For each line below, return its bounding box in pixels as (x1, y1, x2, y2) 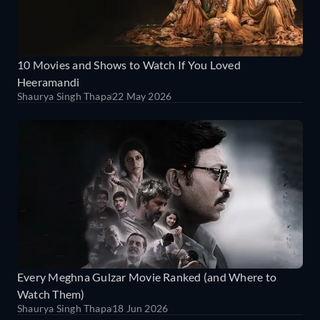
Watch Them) (17, 287, 85, 301)
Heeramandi (17, 75, 80, 89)
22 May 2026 (112, 90, 172, 103)
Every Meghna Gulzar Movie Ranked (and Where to (17, 270, 277, 284)
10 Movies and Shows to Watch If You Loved (17, 58, 241, 72)
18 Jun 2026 (112, 302, 169, 315)
